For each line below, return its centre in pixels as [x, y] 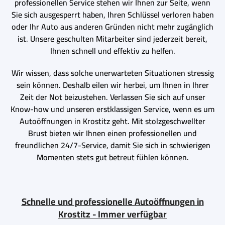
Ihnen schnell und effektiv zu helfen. [113, 50]
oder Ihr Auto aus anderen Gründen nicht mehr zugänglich [113, 26]
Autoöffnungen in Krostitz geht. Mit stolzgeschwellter [113, 121]
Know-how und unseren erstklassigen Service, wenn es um [113, 109]
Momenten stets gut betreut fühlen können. [113, 157]
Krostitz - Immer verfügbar [113, 214]
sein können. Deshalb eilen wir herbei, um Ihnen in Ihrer [113, 85]
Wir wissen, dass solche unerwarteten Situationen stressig [113, 73]
